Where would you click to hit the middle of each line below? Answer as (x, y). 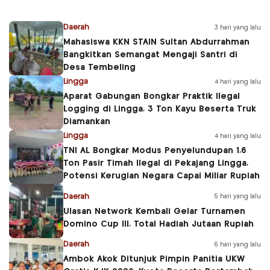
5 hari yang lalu (237, 197)
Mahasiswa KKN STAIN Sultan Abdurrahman (156, 42)
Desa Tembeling (99, 68)
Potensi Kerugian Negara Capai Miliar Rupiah (162, 176)
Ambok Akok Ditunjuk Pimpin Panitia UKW (154, 259)
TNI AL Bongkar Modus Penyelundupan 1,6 (155, 151)
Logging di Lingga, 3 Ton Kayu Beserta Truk (160, 109)
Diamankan (87, 122)
